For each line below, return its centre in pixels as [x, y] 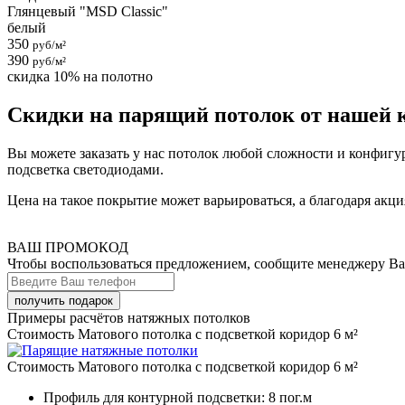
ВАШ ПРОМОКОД [68, 248]
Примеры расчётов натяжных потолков [129, 318]
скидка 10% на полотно [80, 77]
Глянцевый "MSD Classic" [88, 12]
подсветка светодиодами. [85, 170]
